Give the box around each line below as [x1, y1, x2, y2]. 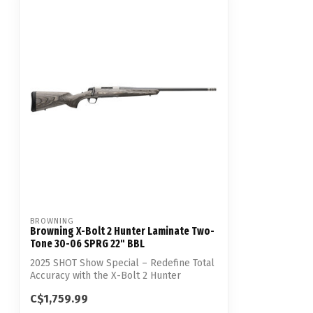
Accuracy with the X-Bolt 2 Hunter [30, 270, 181, 282]
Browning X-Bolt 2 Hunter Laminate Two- [30, 225, 214, 238]
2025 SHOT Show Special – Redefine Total [30, 257, 214, 270]
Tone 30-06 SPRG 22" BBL [30, 238, 145, 251]
